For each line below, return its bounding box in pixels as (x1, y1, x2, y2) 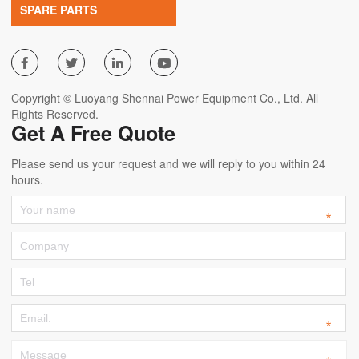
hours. (11, 171, 43, 188)
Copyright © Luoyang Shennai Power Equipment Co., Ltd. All (11, 89, 318, 106)
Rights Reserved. (11, 105, 99, 122)
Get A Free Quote (11, 118, 175, 147)
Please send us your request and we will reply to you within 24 (11, 155, 325, 171)
